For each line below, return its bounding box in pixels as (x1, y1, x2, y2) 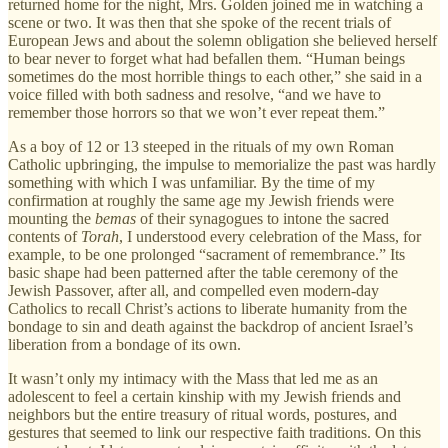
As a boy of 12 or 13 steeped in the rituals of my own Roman (8, 137, 394, 155)
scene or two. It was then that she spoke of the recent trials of (8, 13, 391, 31)
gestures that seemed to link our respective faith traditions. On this (8, 423, 421, 441)
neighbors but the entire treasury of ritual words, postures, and (8, 405, 397, 423)
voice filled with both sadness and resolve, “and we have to (8, 85, 381, 103)
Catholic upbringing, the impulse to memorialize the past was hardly (8, 155, 436, 173)
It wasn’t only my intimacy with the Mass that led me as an (8, 369, 378, 387)
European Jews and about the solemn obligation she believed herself (8, 31, 437, 49)
